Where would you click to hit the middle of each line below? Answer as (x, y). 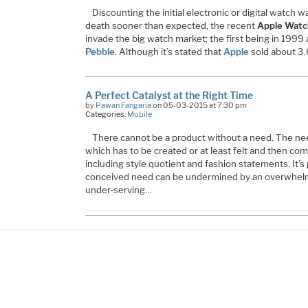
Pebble (100, 51)
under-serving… (118, 190)
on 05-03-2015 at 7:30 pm (199, 106)
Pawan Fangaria (123, 106)
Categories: (106, 114)
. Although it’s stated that (169, 51)
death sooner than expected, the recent (171, 25)
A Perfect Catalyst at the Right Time (169, 96)
